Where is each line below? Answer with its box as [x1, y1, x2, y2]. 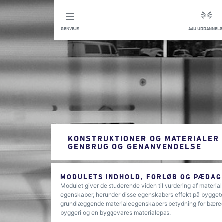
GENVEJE [61, 26, 79, 31]
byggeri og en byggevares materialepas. [60, 209, 172, 216]
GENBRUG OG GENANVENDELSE [68, 142, 202, 151]
